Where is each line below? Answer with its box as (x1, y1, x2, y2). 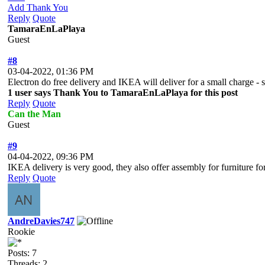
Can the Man (8, 108, 61, 119)
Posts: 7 (8, 247, 37, 258)
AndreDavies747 (8, 215, 75, 226)
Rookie (8, 226, 35, 237)
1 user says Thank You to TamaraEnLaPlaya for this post (8, 87, 238, 98)
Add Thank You (8, 2, 68, 12)
